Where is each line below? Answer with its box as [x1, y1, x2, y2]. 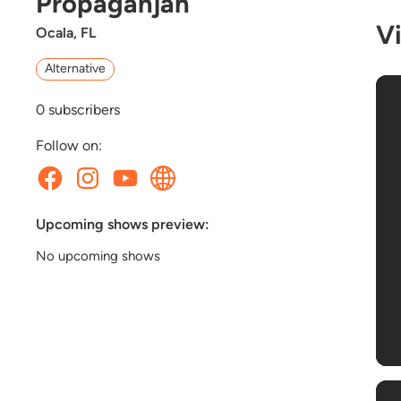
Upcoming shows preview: [36, 216, 209, 234]
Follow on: [36, 137, 102, 155]
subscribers [45, 101, 120, 119]
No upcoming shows [36, 248, 160, 265]
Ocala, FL [36, 23, 96, 41]
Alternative [45, 61, 107, 77]
